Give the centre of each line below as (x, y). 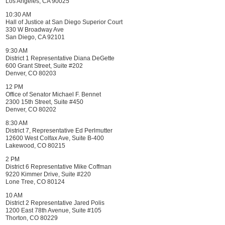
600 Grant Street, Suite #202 (44, 66)
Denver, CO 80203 (31, 73)
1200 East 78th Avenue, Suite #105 (53, 210)
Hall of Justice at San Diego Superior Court (64, 22)
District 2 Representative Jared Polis (55, 203)
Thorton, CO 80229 (32, 218)
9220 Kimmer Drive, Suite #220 (48, 174)
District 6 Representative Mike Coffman (59, 167)
